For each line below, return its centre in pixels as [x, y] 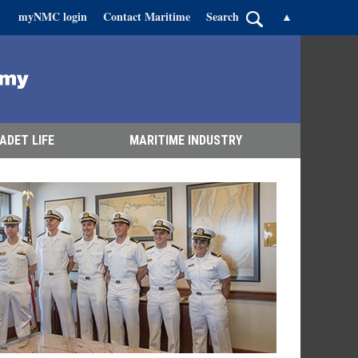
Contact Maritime [147, 16]
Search [223, 16]
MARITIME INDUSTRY [185, 140]
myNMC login [53, 16]
